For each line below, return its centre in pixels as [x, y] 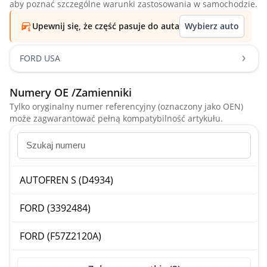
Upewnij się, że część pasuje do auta [106, 26]
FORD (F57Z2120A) [60, 236]
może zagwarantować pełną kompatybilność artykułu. [116, 118]
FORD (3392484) [55, 208]
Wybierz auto [212, 26]
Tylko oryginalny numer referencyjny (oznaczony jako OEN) [126, 106]
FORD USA [40, 58]
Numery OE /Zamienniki [71, 92]
